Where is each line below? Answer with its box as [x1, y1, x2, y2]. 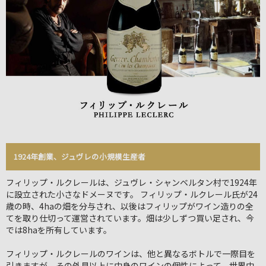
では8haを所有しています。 [6, 223, 112, 236]
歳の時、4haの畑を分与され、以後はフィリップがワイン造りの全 [6, 199, 254, 212]
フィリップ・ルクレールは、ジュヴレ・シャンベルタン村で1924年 [6, 176, 257, 188]
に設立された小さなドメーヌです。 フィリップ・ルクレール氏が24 [6, 188, 258, 200]
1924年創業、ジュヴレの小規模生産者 [13, 151, 145, 163]
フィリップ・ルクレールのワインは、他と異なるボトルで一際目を [6, 247, 255, 259]
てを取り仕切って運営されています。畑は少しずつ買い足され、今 [6, 211, 254, 224]
